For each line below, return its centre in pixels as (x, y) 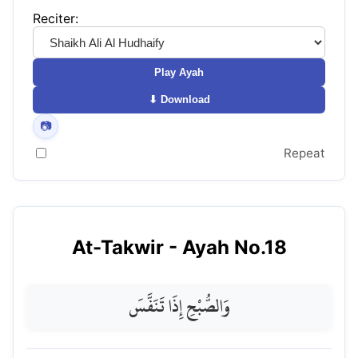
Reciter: (56, 19)
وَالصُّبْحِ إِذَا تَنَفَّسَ (179, 306)
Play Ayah (179, 73)
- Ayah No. (214, 247)
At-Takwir (117, 247)
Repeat (304, 153)
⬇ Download (179, 100)
